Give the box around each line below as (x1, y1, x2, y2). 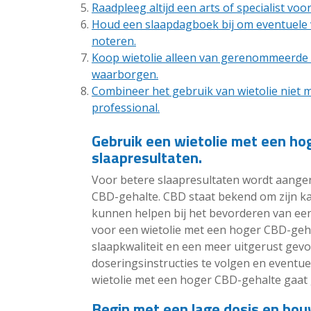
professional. (92, 100, 160, 116)
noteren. (92, 33, 136, 49)
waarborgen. (92, 67, 158, 83)
